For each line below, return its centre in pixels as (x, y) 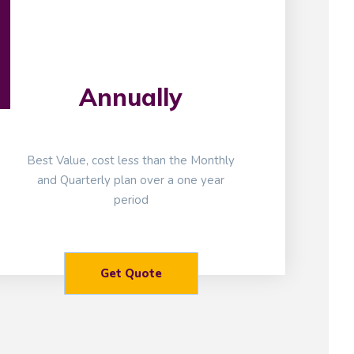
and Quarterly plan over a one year (131, 181)
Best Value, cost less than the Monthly (131, 161)
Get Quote (131, 274)
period (131, 200)
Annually (131, 98)
